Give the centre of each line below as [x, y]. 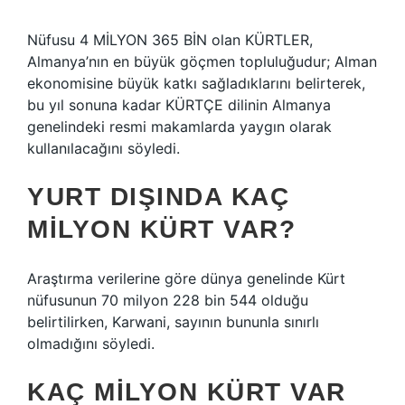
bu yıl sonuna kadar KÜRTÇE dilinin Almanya [179, 105]
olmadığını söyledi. [91, 344]
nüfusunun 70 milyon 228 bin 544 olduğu [168, 300]
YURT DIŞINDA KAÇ [158, 197]
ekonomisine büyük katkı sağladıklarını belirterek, [196, 83]
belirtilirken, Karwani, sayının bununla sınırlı [173, 322]
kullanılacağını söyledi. [104, 148]
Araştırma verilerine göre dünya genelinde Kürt [186, 278]
